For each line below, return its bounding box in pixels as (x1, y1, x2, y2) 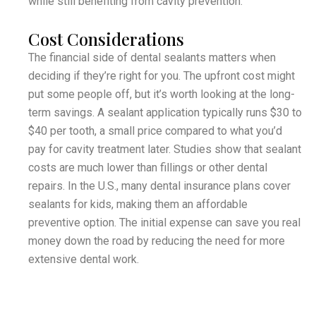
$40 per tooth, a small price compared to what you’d (28, 123, 282, 138)
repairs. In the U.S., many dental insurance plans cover (28, 178, 291, 193)
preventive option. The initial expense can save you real (28, 215, 300, 229)
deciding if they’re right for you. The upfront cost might (28, 68, 295, 83)
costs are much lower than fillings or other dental (28, 160, 267, 174)
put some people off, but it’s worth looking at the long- (28, 87, 295, 101)
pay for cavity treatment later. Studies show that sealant (28, 142, 301, 156)
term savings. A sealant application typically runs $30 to (28, 105, 302, 119)
